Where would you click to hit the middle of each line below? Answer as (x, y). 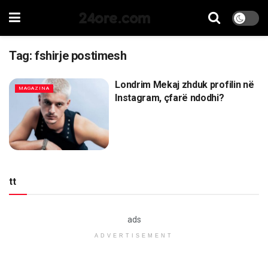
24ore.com (114, 18)
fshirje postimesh (81, 56)
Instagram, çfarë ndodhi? (170, 98)
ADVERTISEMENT (134, 235)
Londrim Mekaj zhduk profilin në (185, 85)
